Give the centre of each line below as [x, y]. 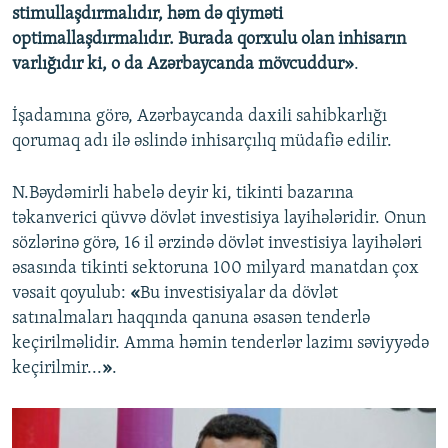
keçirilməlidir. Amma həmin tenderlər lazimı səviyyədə [220, 343]
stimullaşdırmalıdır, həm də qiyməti [147, 14]
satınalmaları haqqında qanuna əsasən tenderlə [191, 318]
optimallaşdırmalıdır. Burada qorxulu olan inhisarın [209, 39]
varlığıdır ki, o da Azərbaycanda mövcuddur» [183, 64]
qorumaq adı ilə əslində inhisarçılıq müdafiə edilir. [202, 141]
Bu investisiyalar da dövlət [239, 293]
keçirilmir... [57, 368]
